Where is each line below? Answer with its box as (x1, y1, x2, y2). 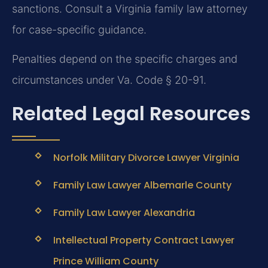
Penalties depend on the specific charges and (12, 53, 237, 66)
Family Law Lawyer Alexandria (53, 206, 195, 220)
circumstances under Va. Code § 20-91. (12, 74, 206, 87)
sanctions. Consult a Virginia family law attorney (12, 2, 248, 16)
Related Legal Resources (12, 99, 251, 127)
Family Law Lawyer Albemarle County (53, 178, 232, 193)
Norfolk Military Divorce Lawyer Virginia (53, 150, 239, 165)
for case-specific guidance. (12, 23, 147, 36)
